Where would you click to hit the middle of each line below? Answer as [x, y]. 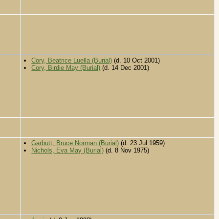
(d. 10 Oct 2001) [136, 61]
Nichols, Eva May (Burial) [68, 151]
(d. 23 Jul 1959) [142, 143]
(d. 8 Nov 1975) [127, 151]
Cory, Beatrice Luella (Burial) [72, 61]
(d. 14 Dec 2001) [125, 68]
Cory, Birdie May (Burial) [66, 68]
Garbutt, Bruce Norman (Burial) [75, 143]
